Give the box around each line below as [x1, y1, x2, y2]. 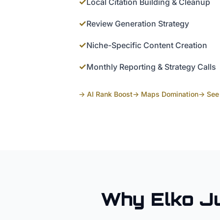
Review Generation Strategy [86, 19, 189, 29]
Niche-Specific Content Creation [86, 40, 207, 51]
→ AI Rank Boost [79, 90, 133, 99]
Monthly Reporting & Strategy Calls [86, 62, 216, 72]
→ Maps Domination [133, 90, 198, 99]
